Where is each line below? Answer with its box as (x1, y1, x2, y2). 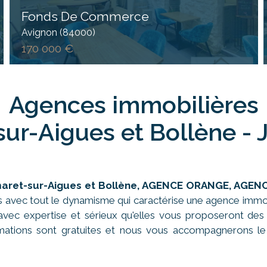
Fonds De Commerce (21, 9, 149, 24)
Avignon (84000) (21, 27, 95, 38)
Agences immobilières (24, 91, 259, 119)
